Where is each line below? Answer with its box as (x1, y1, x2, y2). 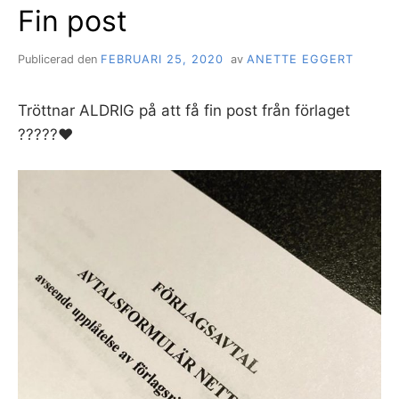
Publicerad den (18, 53, 101, 67)
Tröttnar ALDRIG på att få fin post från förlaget (18, 102, 350, 120)
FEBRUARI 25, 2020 (101, 53, 224, 67)
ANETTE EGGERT (246, 53, 354, 67)
